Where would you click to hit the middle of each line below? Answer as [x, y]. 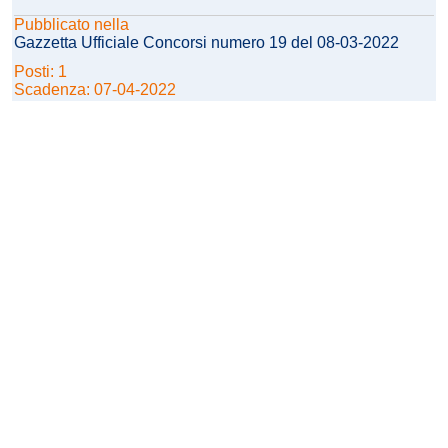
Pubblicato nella [71, 25]
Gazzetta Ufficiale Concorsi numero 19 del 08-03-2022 [206, 43]
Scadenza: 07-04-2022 [95, 90]
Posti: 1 [42, 72]
